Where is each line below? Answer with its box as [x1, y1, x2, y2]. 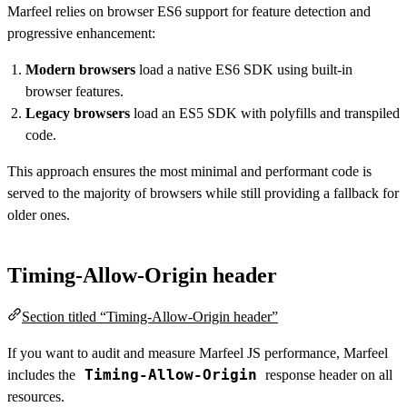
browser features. [25, 84, 124, 99]
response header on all [262, 367, 393, 382]
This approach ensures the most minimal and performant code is [7, 164, 372, 179]
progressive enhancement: [7, 25, 155, 41]
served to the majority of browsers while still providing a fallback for [7, 185, 399, 201]
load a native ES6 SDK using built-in [135, 62, 352, 77]
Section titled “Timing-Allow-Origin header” [22, 309, 278, 324]
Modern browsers [25, 62, 135, 77]
